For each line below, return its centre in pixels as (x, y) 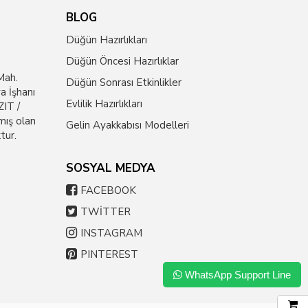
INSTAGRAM (111, 233)
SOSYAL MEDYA (111, 168)
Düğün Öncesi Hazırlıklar (122, 61)
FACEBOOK (108, 190)
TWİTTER (106, 212)
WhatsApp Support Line (238, 275)
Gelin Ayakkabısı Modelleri (128, 125)
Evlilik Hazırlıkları (104, 104)
